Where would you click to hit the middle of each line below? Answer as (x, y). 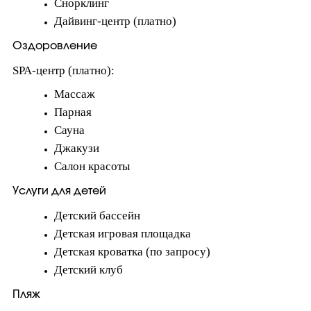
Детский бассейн (97, 216)
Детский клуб (89, 270)
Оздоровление (55, 46)
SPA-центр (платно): (64, 70)
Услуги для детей (59, 191)
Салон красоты (92, 166)
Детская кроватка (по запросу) (132, 252)
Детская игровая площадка (123, 234)
